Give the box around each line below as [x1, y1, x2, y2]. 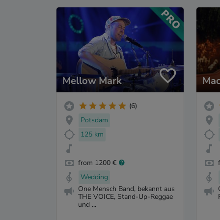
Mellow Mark [62, 74, 122, 87]
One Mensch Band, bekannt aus [78, 184, 175, 194]
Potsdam [81, 115, 108, 125]
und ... [78, 200, 96, 210]
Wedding [81, 172, 108, 182]
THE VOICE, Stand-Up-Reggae [78, 192, 173, 202]
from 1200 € [78, 158, 116, 167]
